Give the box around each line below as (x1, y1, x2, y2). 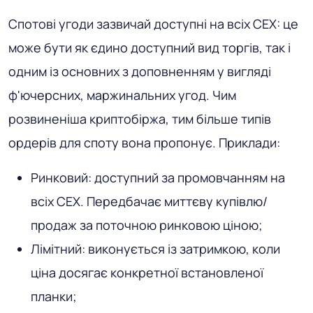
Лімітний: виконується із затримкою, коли (31, 240, 280, 257)
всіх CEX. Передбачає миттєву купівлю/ (31, 192, 268, 210)
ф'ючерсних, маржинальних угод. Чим (8, 86, 236, 103)
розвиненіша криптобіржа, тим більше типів (8, 110, 271, 127)
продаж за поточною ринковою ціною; (31, 216, 263, 233)
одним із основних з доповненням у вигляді (8, 62, 271, 80)
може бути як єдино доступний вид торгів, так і (8, 38, 291, 56)
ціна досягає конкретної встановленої (31, 263, 263, 281)
